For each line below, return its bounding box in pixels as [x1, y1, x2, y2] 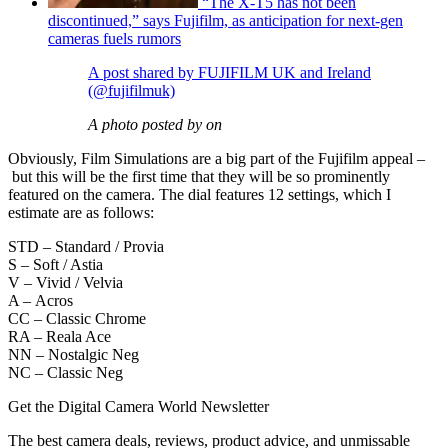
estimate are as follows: [8, 204, 158, 222]
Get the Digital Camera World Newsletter [8, 398, 269, 416]
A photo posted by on [88, 116, 222, 134]
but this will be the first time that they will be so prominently [8, 168, 390, 186]
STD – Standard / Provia [8, 238, 164, 256]
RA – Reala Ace [8, 328, 111, 346]
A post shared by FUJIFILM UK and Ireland [88, 64, 371, 82]
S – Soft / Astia [8, 256, 103, 274]
